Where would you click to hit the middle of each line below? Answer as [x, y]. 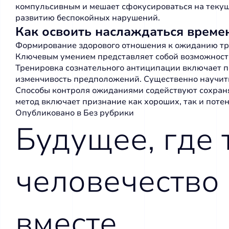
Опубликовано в [49, 113]
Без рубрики [109, 113]
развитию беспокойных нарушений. [88, 18]
